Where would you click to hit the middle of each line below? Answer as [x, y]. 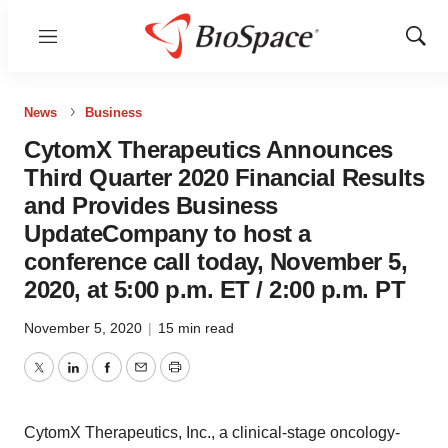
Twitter [61, 379]
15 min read [196, 328]
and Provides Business [151, 205]
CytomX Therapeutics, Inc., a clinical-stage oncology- [212, 432]
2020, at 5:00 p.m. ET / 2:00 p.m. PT [214, 289]
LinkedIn [102, 379]
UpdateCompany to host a [167, 233]
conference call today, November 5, [215, 261]
